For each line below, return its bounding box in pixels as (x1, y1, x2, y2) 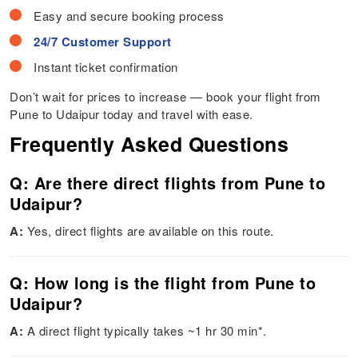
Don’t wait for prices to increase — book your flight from (10, 88, 321, 105)
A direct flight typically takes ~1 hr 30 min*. (26, 322, 267, 340)
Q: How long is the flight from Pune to (10, 271, 316, 295)
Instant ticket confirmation (34, 58, 178, 76)
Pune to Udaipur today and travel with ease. (10, 105, 253, 123)
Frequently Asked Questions (10, 129, 289, 159)
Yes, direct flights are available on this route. (26, 222, 274, 240)
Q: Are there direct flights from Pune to (10, 171, 326, 195)
